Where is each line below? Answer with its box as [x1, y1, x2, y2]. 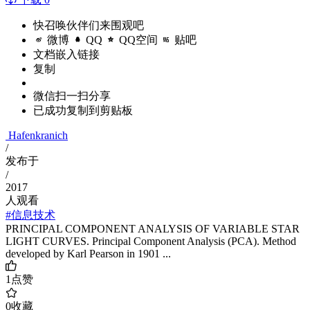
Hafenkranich [8, 129, 68, 142]
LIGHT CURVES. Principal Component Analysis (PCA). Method [6, 235, 296, 248]
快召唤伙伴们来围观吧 [33, 19, 144, 32]
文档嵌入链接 [33, 48, 100, 61]
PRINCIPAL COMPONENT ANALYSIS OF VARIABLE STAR [6, 223, 300, 235]
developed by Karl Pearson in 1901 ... [6, 248, 171, 260]
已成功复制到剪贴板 [33, 104, 133, 117]
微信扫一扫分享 [33, 90, 111, 102]
